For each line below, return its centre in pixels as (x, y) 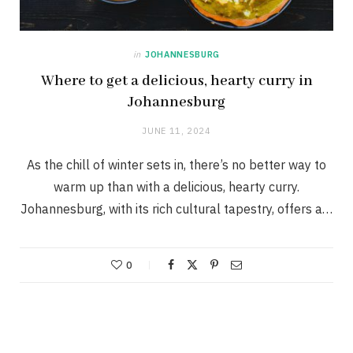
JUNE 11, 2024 (176, 131)
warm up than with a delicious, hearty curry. (176, 187)
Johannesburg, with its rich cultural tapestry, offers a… (176, 209)
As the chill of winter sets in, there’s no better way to (176, 165)
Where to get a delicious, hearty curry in (176, 82)
